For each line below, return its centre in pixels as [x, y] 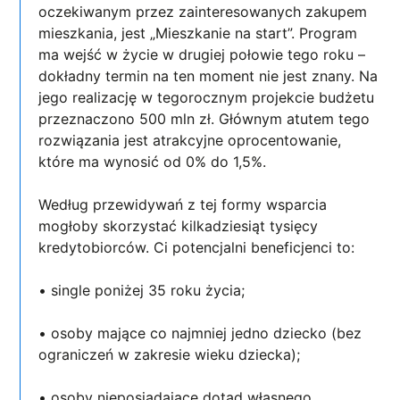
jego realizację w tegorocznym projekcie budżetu [207, 97]
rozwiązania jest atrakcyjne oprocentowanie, [190, 140]
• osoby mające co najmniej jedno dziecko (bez [200, 333]
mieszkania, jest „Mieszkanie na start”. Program [198, 33]
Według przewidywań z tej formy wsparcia [183, 204]
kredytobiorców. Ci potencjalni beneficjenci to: [197, 247]
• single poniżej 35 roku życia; [142, 290]
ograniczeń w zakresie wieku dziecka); [172, 354]
